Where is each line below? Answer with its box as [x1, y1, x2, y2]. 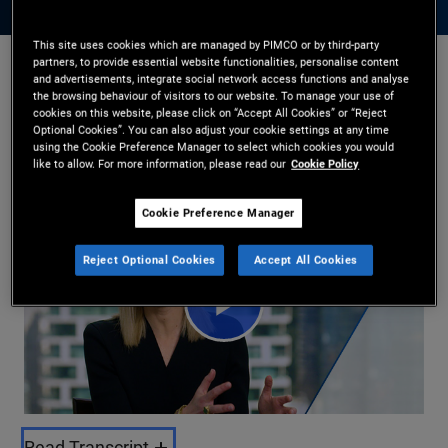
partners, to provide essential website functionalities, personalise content [33, 54, 400, 69]
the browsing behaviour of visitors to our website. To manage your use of [33, 88, 395, 103]
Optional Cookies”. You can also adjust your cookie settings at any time [33, 122, 390, 137]
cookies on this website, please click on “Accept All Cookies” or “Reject [33, 105, 388, 120]
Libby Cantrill [64, 78, 135, 92]
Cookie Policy [291, 156, 360, 171]
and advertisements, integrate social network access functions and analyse [33, 71, 410, 86]
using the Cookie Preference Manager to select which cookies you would [33, 139, 395, 154]
